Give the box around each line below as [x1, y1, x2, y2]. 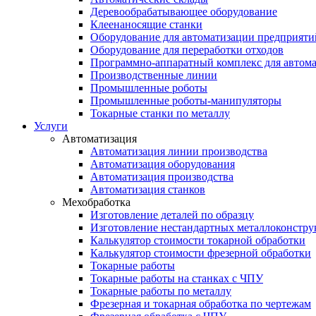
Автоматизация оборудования [90, 158, 235, 170]
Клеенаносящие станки [90, 18, 202, 30]
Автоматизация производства [90, 171, 233, 183]
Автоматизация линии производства [90, 145, 267, 157]
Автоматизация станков [90, 183, 205, 195]
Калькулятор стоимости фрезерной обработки [90, 247, 311, 259]
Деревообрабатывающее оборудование [90, 6, 277, 18]
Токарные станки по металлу [90, 107, 230, 119]
